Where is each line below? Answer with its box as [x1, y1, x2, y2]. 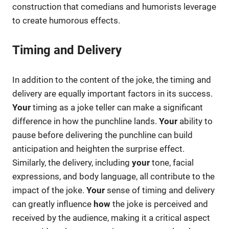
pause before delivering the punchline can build [12, 129, 193, 140]
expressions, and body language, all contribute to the [12, 171, 215, 181]
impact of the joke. [12, 185, 86, 195]
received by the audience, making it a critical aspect [12, 212, 210, 223]
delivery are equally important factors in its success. [12, 88, 213, 99]
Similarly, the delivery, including [12, 157, 132, 168]
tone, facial [150, 157, 194, 168]
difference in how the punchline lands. [12, 116, 159, 126]
